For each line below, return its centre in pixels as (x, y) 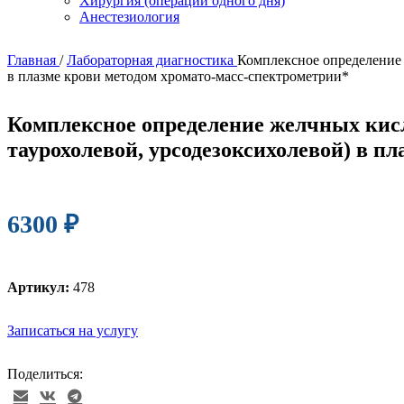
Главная (33, 60)
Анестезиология (129, 17)
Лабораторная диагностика (152, 60)
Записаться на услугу (73, 331)
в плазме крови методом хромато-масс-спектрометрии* (178, 77)
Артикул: (40, 288)
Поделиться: (45, 374)
